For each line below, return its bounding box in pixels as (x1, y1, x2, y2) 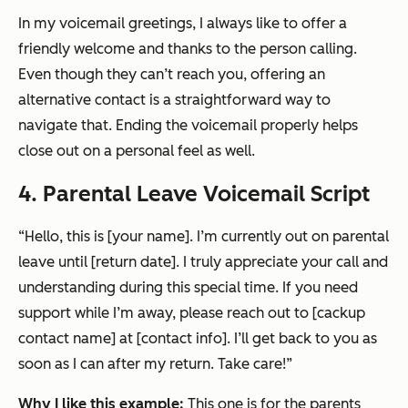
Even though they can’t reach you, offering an (18, 66, 325, 84)
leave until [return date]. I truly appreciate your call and (18, 253, 388, 271)
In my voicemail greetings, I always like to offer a (18, 15, 347, 33)
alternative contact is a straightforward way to (18, 91, 331, 109)
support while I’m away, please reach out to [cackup (18, 304, 365, 322)
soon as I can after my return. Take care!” (18, 355, 292, 373)
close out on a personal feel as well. (18, 142, 255, 160)
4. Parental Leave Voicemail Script (18, 180, 370, 208)
